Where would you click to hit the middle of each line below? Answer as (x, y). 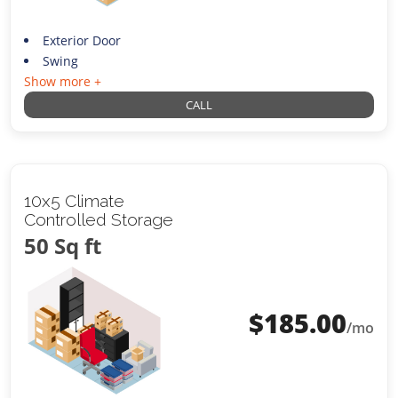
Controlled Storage (99, 219)
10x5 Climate (75, 200)
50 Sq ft (63, 245)
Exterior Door (81, 40)
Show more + (63, 81)
